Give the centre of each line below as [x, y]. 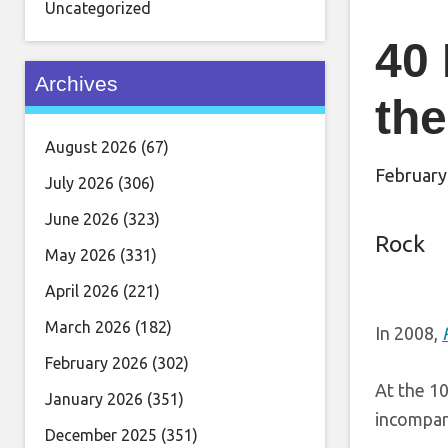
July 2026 [79, 183]
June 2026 [82, 219]
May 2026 [80, 255]
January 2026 [94, 399]
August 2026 [91, 147]
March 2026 [88, 327]
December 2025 [101, 435]
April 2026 [82, 291]
